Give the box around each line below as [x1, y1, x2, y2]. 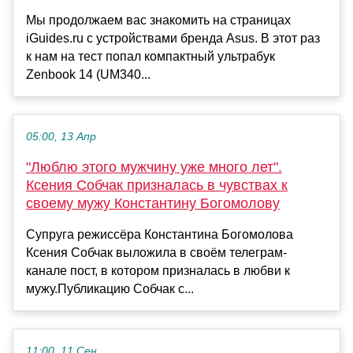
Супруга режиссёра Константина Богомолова [26, 227, 293, 241]
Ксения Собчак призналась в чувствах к [26, 176, 288, 193]
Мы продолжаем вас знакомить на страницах [26, 13, 291, 27]
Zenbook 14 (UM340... [26, 67, 150, 81]
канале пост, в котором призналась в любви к [26, 263, 290, 277]
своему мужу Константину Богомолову [26, 195, 280, 211]
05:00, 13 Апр [26, 130, 96, 143]
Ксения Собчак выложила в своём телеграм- [26, 245, 287, 259]
